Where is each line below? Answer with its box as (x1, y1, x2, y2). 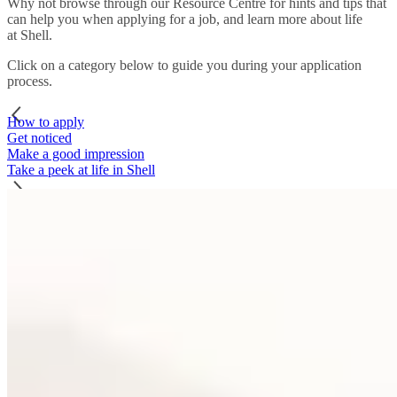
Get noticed (7, 129, 72, 145)
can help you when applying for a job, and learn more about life (7, 11, 362, 27)
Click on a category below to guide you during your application (7, 57, 362, 73)
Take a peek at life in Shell (7, 161, 155, 177)
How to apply (7, 113, 84, 129)
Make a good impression (7, 145, 144, 161)
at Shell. (7, 27, 52, 43)
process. (7, 73, 52, 89)
